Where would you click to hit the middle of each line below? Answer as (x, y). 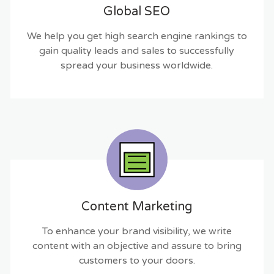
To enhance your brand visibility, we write (137, 231)
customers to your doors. (137, 260)
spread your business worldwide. (137, 65)
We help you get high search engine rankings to (137, 36)
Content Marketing (137, 206)
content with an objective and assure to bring (137, 246)
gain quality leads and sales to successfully (137, 50)
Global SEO (137, 11)
